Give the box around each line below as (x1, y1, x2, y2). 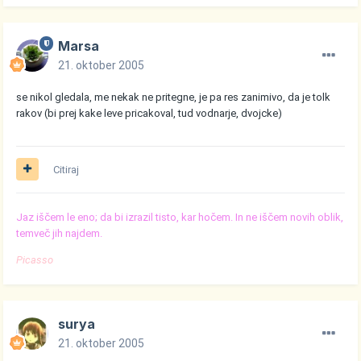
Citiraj (53, 163, 80, 176)
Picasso (16, 253, 54, 266)
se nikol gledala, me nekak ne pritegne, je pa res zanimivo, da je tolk (16, 90, 331, 103)
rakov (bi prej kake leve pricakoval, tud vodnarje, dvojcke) (16, 106, 283, 119)
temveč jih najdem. (16, 226, 103, 239)
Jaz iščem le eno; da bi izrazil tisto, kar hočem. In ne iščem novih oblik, (16, 210, 344, 223)
